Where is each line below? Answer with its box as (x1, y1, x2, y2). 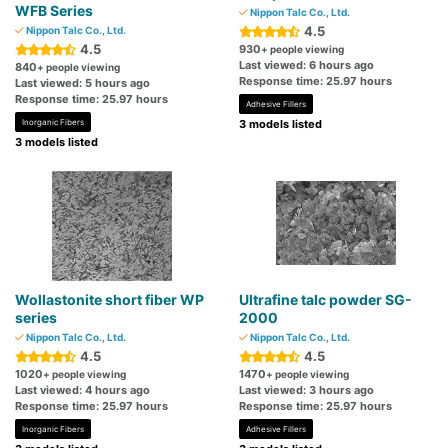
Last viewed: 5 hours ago (15, 76, 150, 91)
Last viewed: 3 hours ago (239, 383, 374, 398)
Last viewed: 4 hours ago (15, 383, 150, 398)
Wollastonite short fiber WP (15, 291, 204, 309)
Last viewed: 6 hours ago (239, 58, 374, 73)
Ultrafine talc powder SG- (239, 291, 412, 309)
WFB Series (15, 2, 93, 20)
